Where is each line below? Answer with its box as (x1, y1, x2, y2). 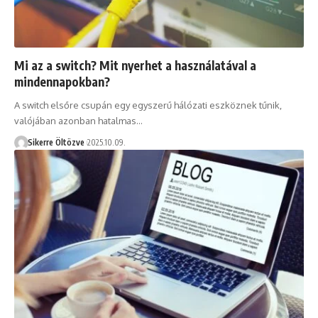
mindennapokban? (14, 73, 110, 89)
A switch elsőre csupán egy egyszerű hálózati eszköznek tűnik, (14, 99, 282, 111)
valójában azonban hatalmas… (14, 114, 143, 126)
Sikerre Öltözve (27, 136, 84, 148)
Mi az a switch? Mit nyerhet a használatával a (14, 57, 256, 73)
